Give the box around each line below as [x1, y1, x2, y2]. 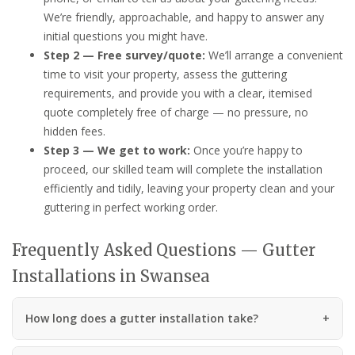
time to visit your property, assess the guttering [44, 66, 287, 82]
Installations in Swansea [12, 265, 210, 286]
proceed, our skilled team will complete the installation [44, 161, 323, 177]
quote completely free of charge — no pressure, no [44, 104, 308, 120]
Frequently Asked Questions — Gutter [12, 239, 315, 260]
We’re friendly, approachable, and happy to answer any [44, 9, 324, 25]
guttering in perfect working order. [44, 199, 218, 215]
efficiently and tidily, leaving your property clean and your [44, 180, 334, 196]
